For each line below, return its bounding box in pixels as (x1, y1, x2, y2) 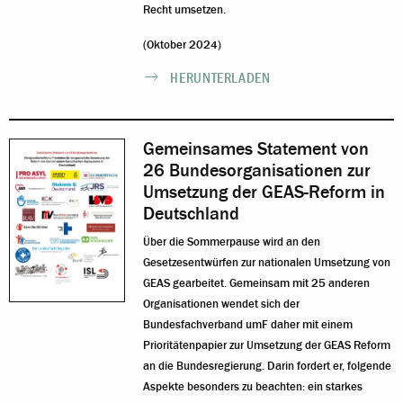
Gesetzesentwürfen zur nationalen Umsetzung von (143, 255, 391, 270)
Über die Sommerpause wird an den (143, 234, 321, 249)
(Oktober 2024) (143, 37, 222, 52)
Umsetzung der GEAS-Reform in (143, 181, 386, 202)
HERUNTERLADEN (170, 69, 271, 86)
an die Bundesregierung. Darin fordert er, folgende (143, 358, 392, 373)
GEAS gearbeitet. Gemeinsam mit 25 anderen (143, 275, 371, 291)
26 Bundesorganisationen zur (143, 159, 372, 181)
